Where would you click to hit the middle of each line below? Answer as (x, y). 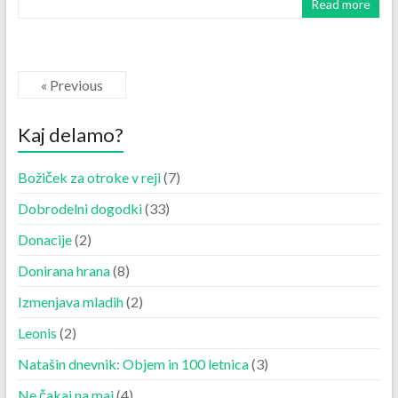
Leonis (37, 333)
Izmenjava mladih (70, 302)
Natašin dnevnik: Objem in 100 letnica (133, 364)
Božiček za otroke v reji (89, 178)
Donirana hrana (64, 271)
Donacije (44, 240)
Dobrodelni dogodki (80, 209)
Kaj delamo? (70, 135)
